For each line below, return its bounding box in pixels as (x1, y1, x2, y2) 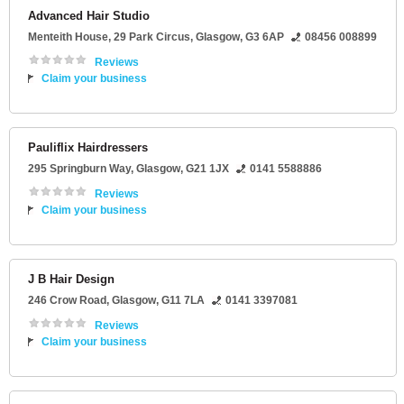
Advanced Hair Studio (28, 9, 150, 23)
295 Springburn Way (28, 162, 131, 176)
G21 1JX (186, 162, 229, 176)
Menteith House (28, 31, 108, 44)
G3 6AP (245, 31, 284, 44)
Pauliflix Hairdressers (28, 141, 148, 155)
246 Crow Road (28, 294, 106, 308)
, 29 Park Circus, (108, 31, 196, 44)
